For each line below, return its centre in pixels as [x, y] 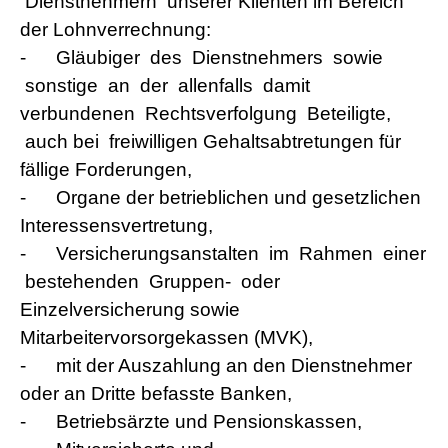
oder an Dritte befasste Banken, [156, 393]
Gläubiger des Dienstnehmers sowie [219, 57]
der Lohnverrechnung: [115, 29]
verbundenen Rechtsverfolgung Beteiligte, [205, 113]
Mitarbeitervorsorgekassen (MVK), [166, 337]
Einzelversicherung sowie [130, 309]
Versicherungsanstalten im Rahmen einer [241, 253]
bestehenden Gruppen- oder [150, 281]
